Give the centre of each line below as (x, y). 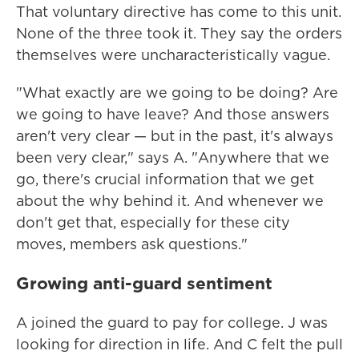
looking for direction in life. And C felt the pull (179, 344)
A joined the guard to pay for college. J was (172, 323)
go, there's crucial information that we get (165, 179)
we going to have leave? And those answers (173, 114)
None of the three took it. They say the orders (179, 33)
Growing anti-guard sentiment (144, 283)
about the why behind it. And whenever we (170, 201)
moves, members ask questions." (132, 244)
